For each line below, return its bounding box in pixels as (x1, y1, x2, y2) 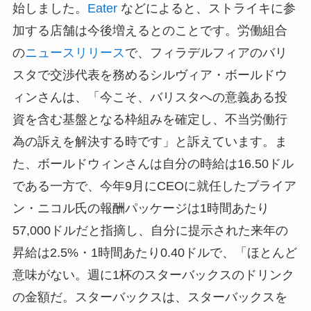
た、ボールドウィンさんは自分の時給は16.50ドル (12, 157, 294, 171)
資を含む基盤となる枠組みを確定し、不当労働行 (12, 112, 287, 127)
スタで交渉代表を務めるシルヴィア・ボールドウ (12, 68, 287, 83)
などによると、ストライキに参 (117, 1, 296, 16)
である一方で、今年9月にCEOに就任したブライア (12, 179, 296, 194)
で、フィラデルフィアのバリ (124, 46, 287, 60)
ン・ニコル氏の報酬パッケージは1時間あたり (12, 201, 269, 216)
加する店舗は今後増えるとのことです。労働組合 (12, 24, 287, 38)
